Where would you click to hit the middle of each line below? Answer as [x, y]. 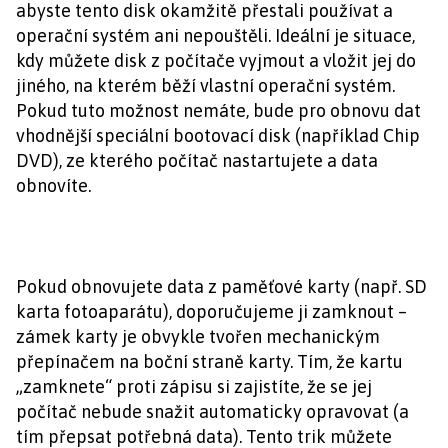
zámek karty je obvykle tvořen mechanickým [198, 336]
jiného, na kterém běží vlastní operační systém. [205, 85]
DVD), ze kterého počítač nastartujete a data [197, 160]
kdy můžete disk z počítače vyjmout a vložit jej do [216, 60]
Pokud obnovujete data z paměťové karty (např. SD [221, 286]
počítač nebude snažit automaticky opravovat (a [212, 411]
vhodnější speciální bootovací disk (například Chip [218, 135]
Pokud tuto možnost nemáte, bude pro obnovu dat [218, 110]
